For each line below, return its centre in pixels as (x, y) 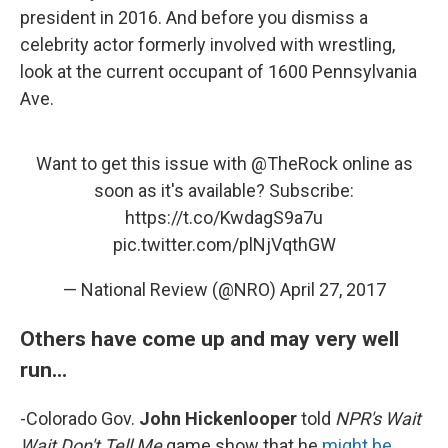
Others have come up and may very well (209, 338)
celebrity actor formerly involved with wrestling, (207, 44)
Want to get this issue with (143, 163)
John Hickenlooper (218, 418)
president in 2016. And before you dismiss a (194, 17)
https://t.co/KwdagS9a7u (224, 217)
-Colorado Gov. (79, 418)
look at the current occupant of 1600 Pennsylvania (218, 71)
